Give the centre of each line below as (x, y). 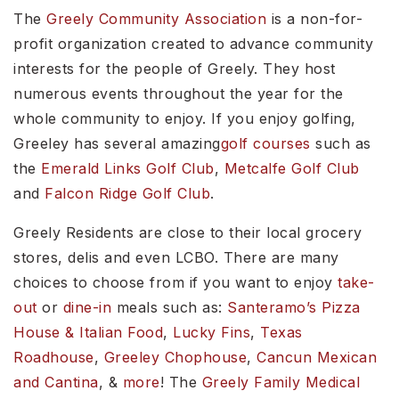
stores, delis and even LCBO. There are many (176, 257)
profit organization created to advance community (193, 44)
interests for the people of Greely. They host (175, 69)
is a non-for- (314, 19)
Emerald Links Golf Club (128, 168)
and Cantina (56, 382)
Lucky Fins (212, 332)
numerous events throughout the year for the (179, 94)
